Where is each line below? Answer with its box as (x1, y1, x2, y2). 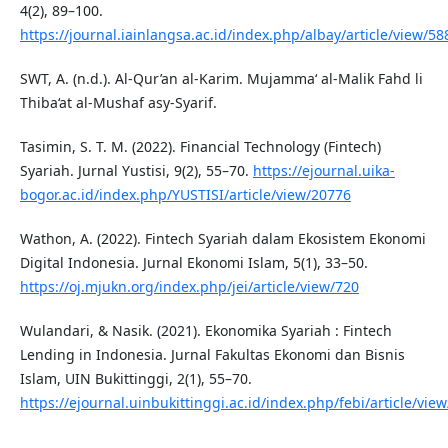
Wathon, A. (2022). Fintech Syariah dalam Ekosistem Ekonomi (19, 228, 426, 248)
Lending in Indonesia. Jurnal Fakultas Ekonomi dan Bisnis (19, 344, 405, 364)
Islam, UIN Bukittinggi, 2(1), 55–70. (19, 368, 252, 388)
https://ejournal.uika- (252, 160, 395, 180)
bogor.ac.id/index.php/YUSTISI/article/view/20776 (19, 184, 351, 204)
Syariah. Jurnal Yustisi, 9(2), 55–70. (19, 160, 253, 180)
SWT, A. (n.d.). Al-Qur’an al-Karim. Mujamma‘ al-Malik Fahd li (19, 68, 423, 88)
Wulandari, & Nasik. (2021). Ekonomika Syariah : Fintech (19, 320, 392, 340)
